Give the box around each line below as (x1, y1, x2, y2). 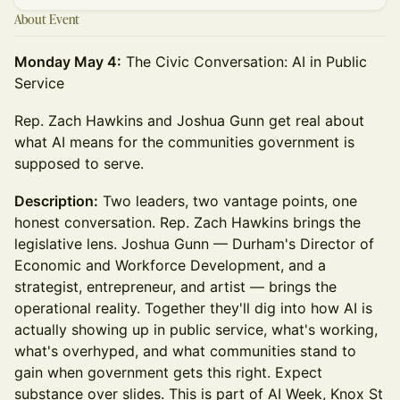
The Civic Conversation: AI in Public (121, 53, 367, 71)
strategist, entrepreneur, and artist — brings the (14, 278, 337, 296)
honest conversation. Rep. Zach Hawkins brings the (14, 213, 361, 231)
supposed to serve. (14, 154, 144, 172)
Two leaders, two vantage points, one (98, 192, 357, 210)
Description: (14, 192, 98, 210)
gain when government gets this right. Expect (14, 363, 322, 381)
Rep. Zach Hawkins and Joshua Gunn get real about (14, 112, 364, 129)
